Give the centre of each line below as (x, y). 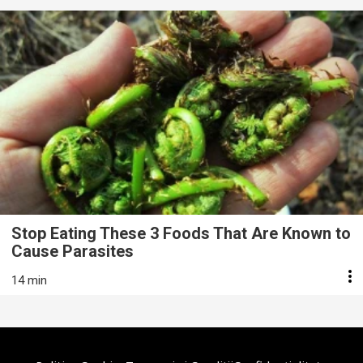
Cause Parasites (73, 251)
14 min (29, 280)
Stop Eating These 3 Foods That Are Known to (181, 233)
